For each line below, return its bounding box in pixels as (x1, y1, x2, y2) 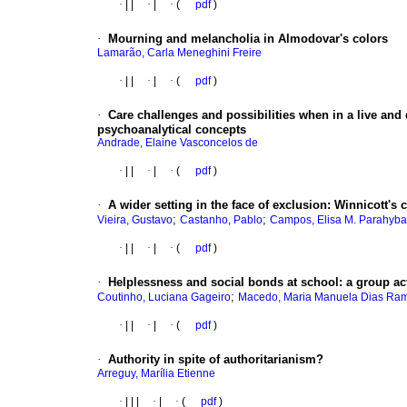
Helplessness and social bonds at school (108, 275, 339, 290)
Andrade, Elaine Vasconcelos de (97, 136, 258, 150)
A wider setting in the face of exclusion (108, 198, 327, 213)
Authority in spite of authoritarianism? (108, 352, 323, 367)
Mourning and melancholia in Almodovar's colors (108, 32, 388, 46)
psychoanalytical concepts (97, 123, 246, 137)
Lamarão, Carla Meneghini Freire (97, 46, 262, 60)
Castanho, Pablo (180, 213, 263, 227)
